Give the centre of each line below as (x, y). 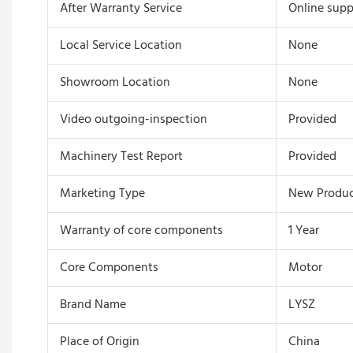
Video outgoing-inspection (133, 119)
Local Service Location (121, 45)
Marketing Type (102, 193)
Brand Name (93, 305)
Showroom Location (115, 82)
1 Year (303, 230)
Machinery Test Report (121, 156)
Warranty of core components (141, 230)
